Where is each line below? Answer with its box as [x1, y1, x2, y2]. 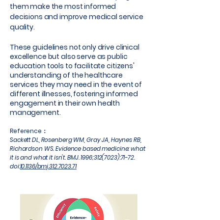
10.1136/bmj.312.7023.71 [20, 162, 77, 170]
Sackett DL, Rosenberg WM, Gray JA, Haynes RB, [10, 136, 141, 144]
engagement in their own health [10, 98, 120, 108]
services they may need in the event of [10, 80, 142, 89]
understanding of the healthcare [10, 70, 123, 80]
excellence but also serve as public [10, 52, 128, 61]
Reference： [10, 127, 48, 135]
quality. [10, 22, 35, 32]
